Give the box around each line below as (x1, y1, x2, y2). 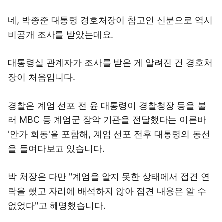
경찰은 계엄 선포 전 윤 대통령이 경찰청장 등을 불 (8, 100, 206, 111)
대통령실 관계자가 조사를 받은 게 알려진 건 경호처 (8, 57, 213, 68)
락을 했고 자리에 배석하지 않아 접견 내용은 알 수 (8, 186, 206, 196)
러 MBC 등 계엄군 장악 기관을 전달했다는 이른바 (8, 114, 206, 125)
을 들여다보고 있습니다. (8, 143, 105, 154)
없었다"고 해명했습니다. (8, 200, 106, 211)
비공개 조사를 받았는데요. (8, 29, 113, 40)
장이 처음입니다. (8, 72, 75, 82)
